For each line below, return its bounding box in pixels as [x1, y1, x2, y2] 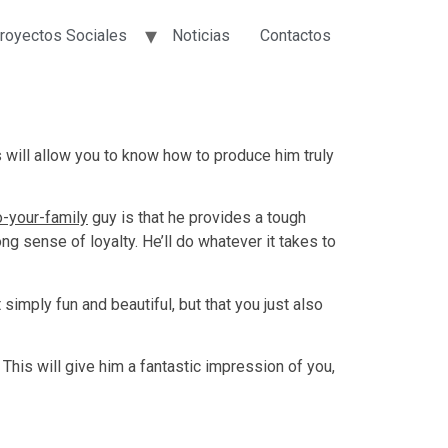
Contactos [260, 26, 331, 45]
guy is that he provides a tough [88, 208, 306, 228]
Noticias [172, 26, 230, 45]
